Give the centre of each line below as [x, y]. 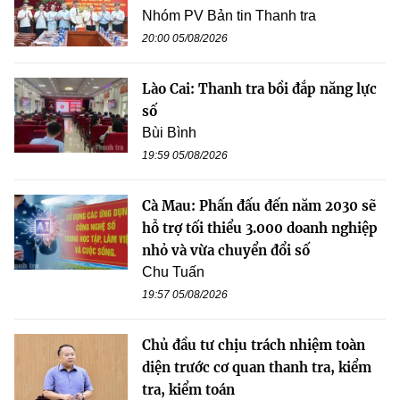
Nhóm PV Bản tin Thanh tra [229, 15]
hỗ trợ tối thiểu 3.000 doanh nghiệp [260, 228]
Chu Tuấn [173, 271]
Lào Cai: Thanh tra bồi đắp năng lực [259, 88]
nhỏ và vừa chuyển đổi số [226, 250]
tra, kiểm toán [188, 389]
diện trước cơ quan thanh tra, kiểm [257, 367]
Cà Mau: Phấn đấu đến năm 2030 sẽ [259, 205]
